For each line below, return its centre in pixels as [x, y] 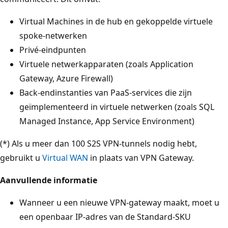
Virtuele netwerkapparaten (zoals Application [106, 64]
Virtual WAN [65, 158]
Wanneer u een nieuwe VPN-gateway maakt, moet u [119, 202]
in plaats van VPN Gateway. [141, 158]
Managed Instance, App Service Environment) [107, 121]
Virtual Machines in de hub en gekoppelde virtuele [116, 21]
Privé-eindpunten [53, 50]
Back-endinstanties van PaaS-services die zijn [106, 92]
